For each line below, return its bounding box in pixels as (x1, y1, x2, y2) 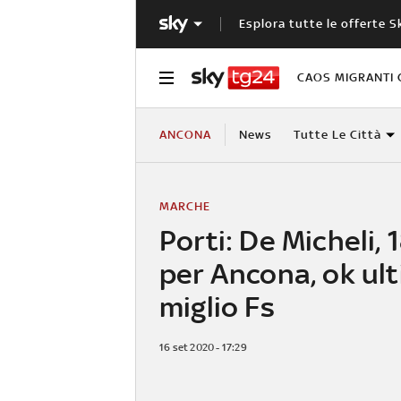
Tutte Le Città (293, 127, 381, 141)
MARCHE (159, 199, 210, 213)
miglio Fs (159, 289, 275, 323)
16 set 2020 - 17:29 (159, 340, 247, 354)
